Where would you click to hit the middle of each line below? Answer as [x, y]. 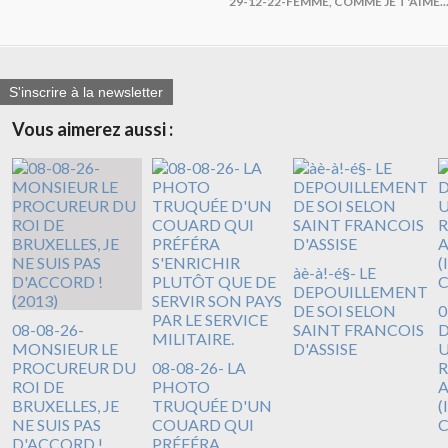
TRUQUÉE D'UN [212, 406]
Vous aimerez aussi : [92, 129]
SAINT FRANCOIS [358, 330]
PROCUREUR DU [74, 368]
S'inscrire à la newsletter [86, 92]
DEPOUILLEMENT [360, 292]
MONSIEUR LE [65, 349]
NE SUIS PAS [56, 425]
